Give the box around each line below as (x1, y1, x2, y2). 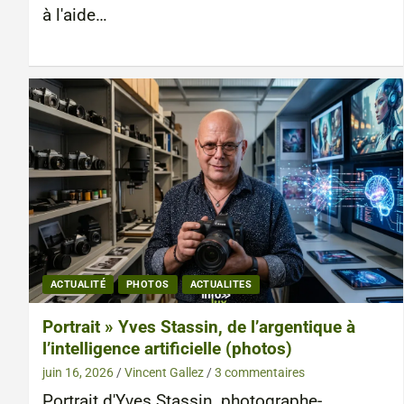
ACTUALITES (189, 278, 252, 290)
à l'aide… (42, 5, 107, 25)
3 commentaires (215, 364, 305, 380)
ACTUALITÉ (50, 278, 106, 290)
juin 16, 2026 (42, 364, 114, 380)
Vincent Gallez (124, 364, 204, 380)
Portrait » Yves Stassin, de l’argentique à (42, 316, 355, 337)
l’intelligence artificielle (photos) (42, 337, 292, 359)
